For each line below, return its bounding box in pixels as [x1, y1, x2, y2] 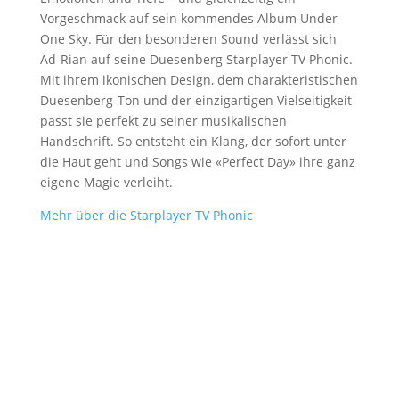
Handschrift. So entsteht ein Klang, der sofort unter [39, 133, 346, 150]
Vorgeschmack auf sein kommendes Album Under [39, 10, 338, 27]
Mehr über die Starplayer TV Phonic [39, 207, 253, 224]
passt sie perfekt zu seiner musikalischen [39, 112, 287, 129]
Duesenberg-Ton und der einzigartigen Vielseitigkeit [39, 92, 352, 109]
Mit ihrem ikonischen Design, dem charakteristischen [39, 71, 358, 88]
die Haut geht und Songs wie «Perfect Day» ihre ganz [39, 153, 355, 170]
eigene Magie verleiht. [39, 174, 173, 191]
